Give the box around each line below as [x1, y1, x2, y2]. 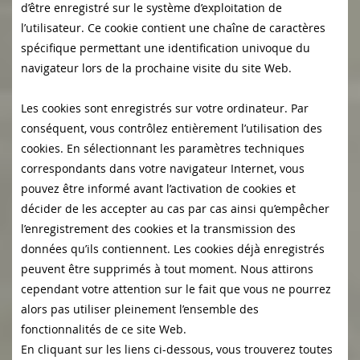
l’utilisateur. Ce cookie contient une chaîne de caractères [21, 20, 325, 36]
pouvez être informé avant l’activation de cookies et [21, 181, 296, 197]
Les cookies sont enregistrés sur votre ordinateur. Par [21, 100, 309, 117]
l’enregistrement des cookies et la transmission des [21, 221, 296, 237]
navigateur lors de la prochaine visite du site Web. [21, 60, 292, 76]
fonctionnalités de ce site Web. [21, 321, 186, 337]
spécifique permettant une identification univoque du [21, 40, 310, 56]
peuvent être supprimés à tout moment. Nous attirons [21, 261, 313, 277]
